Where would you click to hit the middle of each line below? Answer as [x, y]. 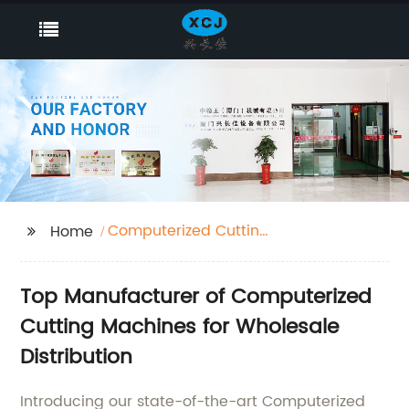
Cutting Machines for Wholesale [180, 328]
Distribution [77, 358]
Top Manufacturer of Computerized [196, 298]
